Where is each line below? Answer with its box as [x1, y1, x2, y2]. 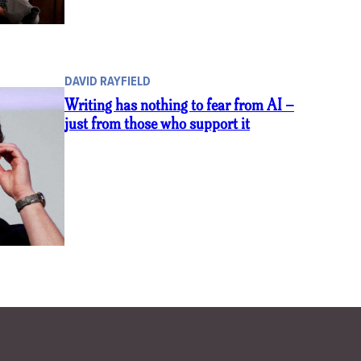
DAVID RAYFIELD [64, 72, 151, 91]
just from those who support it [64, 118, 250, 134]
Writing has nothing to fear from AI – [64, 99, 294, 115]
